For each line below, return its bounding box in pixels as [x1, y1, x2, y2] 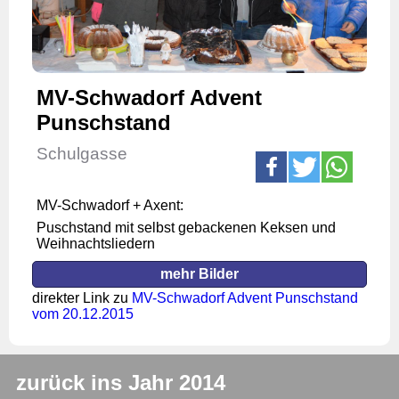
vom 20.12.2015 [32, 305, 134, 322]
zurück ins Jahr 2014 [16, 370, 225, 395]
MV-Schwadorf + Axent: [37, 197, 183, 213]
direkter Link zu [32, 289, 132, 305]
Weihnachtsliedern [37, 235, 155, 251]
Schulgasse [37, 143, 127, 163]
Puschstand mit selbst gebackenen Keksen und [37, 219, 336, 235]
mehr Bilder [160, 265, 239, 281]
